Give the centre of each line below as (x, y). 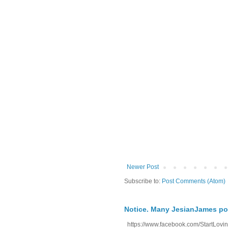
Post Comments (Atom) (194, 181)
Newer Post (143, 167)
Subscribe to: (143, 181)
